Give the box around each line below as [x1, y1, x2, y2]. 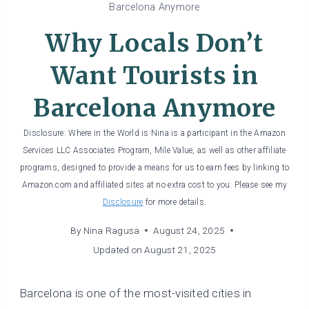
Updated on [92, 244, 143, 256]
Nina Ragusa [83, 225, 140, 237]
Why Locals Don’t [46, 28, 263, 59]
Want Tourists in [50, 61, 259, 92]
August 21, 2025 [144, 244, 217, 256]
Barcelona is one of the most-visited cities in [19, 286, 252, 301]
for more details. [143, 197, 207, 208]
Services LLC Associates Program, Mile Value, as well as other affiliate [23, 146, 286, 156]
